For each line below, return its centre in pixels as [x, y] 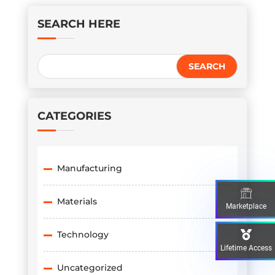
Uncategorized [90, 268]
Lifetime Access [246, 248]
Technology [83, 235]
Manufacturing [89, 168]
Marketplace [246, 206]
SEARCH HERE [79, 24]
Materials [77, 202]
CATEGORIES [74, 116]
